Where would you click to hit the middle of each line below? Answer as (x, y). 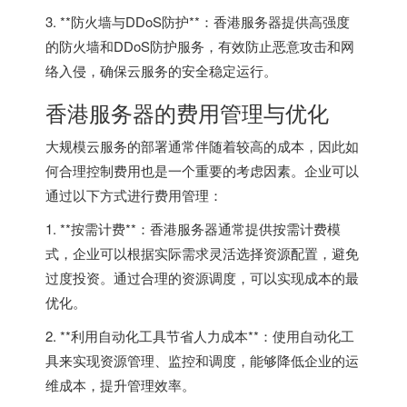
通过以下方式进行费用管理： (134, 194)
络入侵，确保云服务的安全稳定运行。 (161, 70)
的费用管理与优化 (242, 112)
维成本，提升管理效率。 (120, 384)
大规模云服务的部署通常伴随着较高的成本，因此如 (202, 145)
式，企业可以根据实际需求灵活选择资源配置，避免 (202, 253)
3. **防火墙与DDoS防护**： (129, 21)
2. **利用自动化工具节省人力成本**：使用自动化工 (200, 335)
